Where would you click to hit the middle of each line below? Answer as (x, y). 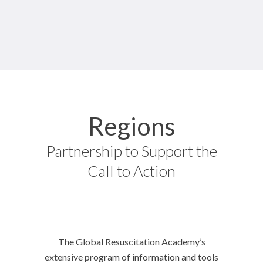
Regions (131, 126)
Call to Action (131, 171)
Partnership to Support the (131, 151)
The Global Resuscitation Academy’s (131, 242)
